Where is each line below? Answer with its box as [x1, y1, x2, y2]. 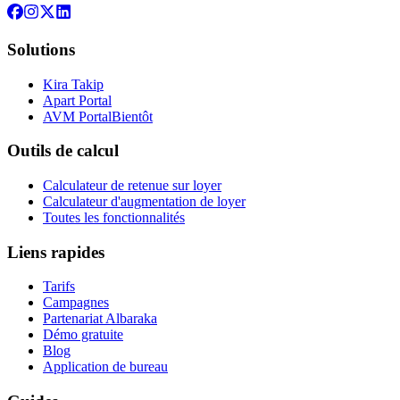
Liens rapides [7, 242, 104, 262]
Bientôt [112, 108, 153, 124]
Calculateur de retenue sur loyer [43, 178, 221, 194]
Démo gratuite [43, 327, 123, 343]
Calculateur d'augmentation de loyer [43, 194, 246, 210]
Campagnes [43, 295, 109, 311]
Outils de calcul [7, 141, 119, 161]
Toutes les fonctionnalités [43, 210, 185, 226]
